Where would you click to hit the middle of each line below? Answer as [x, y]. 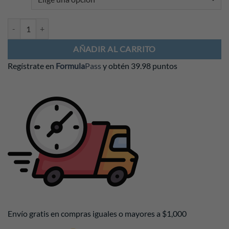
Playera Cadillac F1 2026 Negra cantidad [72, 24]
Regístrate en [32, 65]
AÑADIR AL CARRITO [114, 49]
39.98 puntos [154, 65]
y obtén [117, 65]
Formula [70, 65]
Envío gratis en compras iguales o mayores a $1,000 [97, 213]
